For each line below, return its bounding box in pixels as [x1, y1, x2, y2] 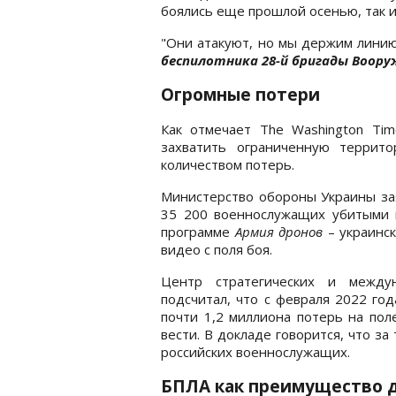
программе [161, 222, 235, 240]
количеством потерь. [161, 155, 294, 173]
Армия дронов [234, 222, 324, 240]
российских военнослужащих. [161, 342, 350, 361]
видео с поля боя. [161, 240, 272, 258]
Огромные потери [161, 82, 320, 106]
